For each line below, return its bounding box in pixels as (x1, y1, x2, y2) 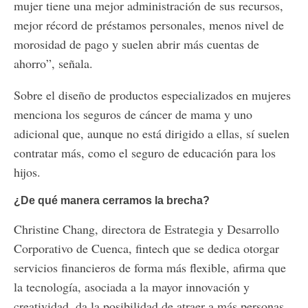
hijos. (14, 164, 41, 181)
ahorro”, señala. (14, 55, 93, 72)
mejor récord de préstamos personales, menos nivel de (14, 16, 284, 34)
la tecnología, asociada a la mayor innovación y (14, 278, 250, 296)
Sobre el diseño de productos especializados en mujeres (14, 87, 291, 104)
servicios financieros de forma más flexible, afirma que (14, 259, 286, 276)
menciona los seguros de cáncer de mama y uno (14, 106, 252, 123)
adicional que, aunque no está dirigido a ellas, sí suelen (14, 125, 289, 142)
